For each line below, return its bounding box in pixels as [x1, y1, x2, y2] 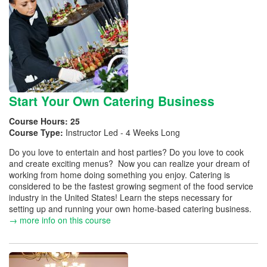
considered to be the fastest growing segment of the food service [9, 180, 253, 192]
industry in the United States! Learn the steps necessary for [9, 191, 232, 203]
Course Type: [9, 126, 66, 138]
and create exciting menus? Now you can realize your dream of [9, 157, 250, 169]
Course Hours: [9, 115, 70, 127]
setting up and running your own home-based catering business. [9, 203, 252, 215]
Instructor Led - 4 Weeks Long [66, 126, 180, 138]
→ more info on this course [9, 214, 111, 226]
